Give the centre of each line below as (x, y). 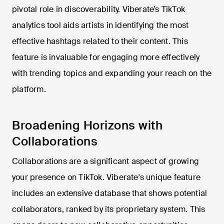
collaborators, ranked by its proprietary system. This (109, 209)
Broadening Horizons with (87, 125)
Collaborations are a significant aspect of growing (106, 161)
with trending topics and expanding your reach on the (112, 73)
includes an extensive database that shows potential (110, 193)
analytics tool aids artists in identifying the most (100, 25)
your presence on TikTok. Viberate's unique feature (106, 177)
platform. (29, 89)
